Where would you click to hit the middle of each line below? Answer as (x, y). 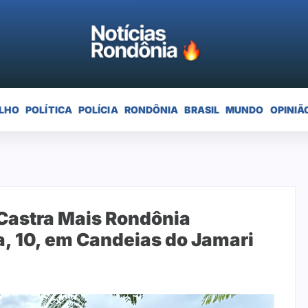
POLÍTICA (49, 109)
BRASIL (202, 109)
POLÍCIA (98, 109)
